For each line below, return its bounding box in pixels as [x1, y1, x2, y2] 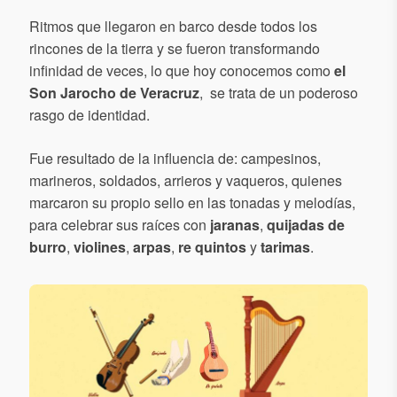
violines [74, 236, 126, 257]
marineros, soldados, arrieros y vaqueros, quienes [29, 169, 342, 191]
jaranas [206, 214, 260, 235]
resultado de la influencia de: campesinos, [57, 147, 321, 168]
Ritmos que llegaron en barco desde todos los [29, 15, 317, 36]
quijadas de [267, 214, 345, 235]
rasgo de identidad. [29, 104, 150, 125]
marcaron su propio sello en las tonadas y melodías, [29, 191, 355, 213]
